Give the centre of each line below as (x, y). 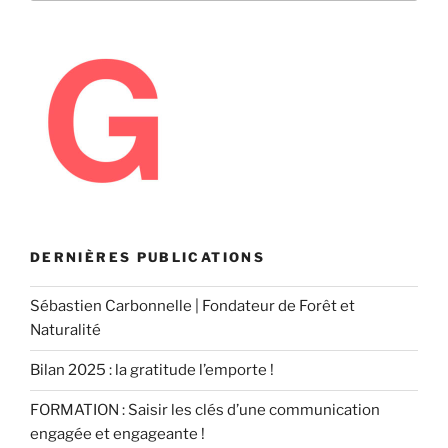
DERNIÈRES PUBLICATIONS (147, 257)
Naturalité (65, 330)
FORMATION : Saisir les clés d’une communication (205, 410)
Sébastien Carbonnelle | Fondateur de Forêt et (192, 306)
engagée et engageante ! (117, 434)
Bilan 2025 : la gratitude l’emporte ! (155, 370)
